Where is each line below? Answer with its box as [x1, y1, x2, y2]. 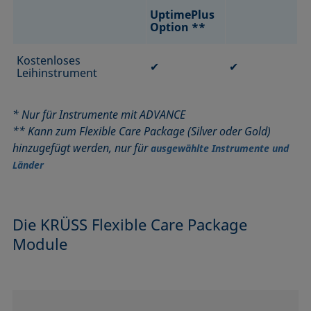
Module [12, 233, 68, 254]
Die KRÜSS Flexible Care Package [12, 213, 248, 235]
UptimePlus [150, 6, 215, 22]
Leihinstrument [17, 65, 98, 81]
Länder [12, 158, 44, 171]
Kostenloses [17, 52, 81, 68]
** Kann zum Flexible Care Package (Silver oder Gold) [12, 123, 271, 139]
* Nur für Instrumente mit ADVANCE [12, 106, 186, 122]
